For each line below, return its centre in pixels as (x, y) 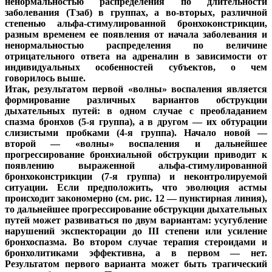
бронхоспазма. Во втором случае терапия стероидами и (136, 242)
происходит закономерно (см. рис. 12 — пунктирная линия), (136, 199)
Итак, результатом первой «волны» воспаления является (136, 89)
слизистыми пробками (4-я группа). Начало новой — (136, 133)
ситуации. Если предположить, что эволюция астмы (136, 188)
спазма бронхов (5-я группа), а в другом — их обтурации (136, 122)
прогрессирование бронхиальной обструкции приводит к (136, 155)
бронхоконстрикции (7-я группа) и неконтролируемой (136, 177)
